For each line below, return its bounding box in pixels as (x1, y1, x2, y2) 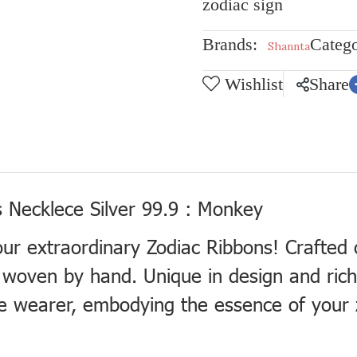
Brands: (202, 34, 257, 54)
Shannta (268, 39, 310, 53)
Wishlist (225, 74, 283, 94)
